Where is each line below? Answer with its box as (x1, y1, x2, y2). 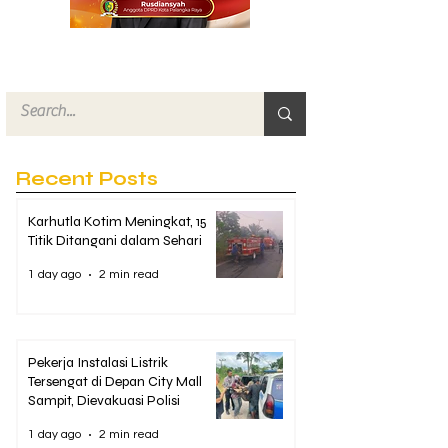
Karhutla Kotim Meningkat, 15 (28, 212, 207, 230)
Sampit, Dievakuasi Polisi (28, 391, 180, 409)
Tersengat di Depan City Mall (28, 372, 202, 390)
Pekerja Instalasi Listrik (28, 353, 168, 371)
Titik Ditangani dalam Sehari (28, 231, 202, 249)
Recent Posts (16, 166, 158, 190)
